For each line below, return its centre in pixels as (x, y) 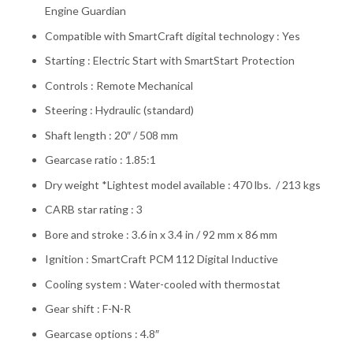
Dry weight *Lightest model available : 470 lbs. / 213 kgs (183, 184)
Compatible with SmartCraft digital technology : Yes (173, 35)
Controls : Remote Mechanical (119, 85)
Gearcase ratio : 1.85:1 (100, 160)
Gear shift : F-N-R (88, 309)
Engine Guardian (85, 11)
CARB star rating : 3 (94, 210)
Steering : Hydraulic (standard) (119, 110)
